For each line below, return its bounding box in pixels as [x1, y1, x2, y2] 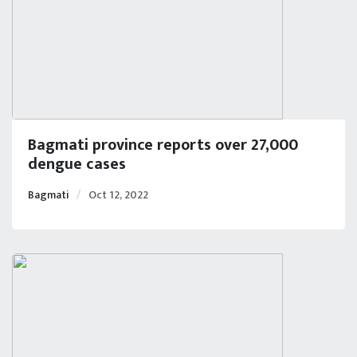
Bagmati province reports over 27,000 [28, 131, 298, 159]
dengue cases [28, 150, 126, 178]
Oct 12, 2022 [88, 185, 148, 204]
